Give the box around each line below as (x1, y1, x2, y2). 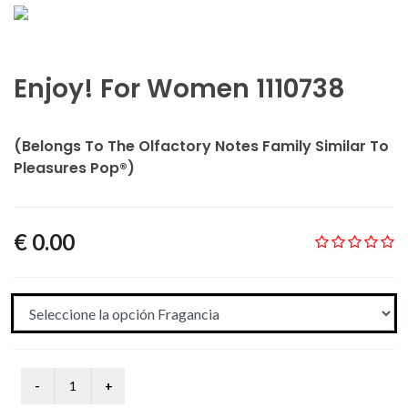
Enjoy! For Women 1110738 (14, 71, 345, 107)
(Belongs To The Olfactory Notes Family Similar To (14, 136, 389, 157)
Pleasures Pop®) (14, 158, 135, 178)
